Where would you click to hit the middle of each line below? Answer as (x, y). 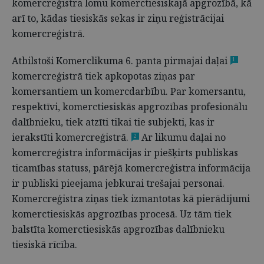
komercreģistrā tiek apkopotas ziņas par (103, 76)
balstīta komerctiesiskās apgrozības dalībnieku (118, 229)
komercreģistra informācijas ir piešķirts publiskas (125, 153)
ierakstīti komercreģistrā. (70, 137)
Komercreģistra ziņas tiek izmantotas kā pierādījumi (131, 199)
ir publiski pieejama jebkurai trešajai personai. (118, 183)
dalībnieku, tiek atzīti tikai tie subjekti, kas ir (113, 122)
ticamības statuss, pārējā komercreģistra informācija (131, 168)
